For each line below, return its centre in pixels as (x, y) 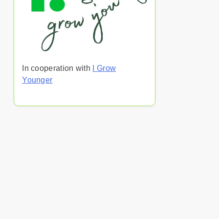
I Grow (104, 68)
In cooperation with (57, 68)
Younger (37, 80)
